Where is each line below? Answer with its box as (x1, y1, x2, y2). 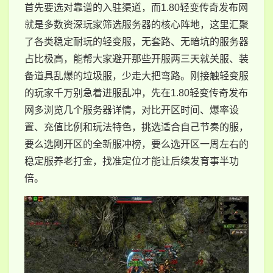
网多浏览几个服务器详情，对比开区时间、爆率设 (24, 105, 239, 115)
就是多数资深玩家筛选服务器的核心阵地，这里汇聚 (24, 19, 249, 30)
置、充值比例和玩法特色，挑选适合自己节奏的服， (24, 122, 249, 132)
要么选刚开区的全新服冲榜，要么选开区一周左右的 (24, 139, 249, 149)
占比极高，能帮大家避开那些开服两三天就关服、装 (24, 54, 249, 64)
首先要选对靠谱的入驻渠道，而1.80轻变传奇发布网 (24, 2, 248, 13)
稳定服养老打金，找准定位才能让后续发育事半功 (24, 156, 239, 166)
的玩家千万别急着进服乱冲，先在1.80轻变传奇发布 (24, 88, 248, 98)
